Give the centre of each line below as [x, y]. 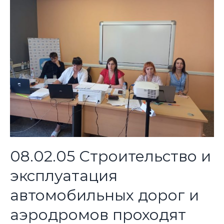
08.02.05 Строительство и [110, 156]
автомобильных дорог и [104, 195]
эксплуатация [63, 175]
